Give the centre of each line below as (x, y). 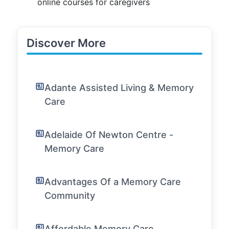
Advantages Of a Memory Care (113, 182)
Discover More (66, 43)
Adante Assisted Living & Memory (119, 88)
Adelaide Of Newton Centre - (109, 135)
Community (70, 196)
